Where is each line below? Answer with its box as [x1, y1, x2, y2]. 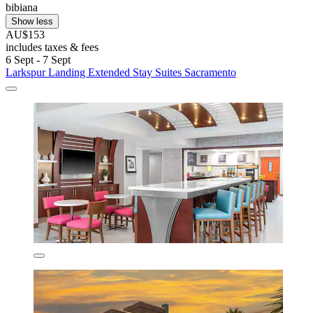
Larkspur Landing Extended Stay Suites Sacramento [6, 66, 236, 78]
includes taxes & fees [6, 41, 99, 53]
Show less [11, 15, 53, 27]
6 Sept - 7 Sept [6, 53, 71, 66]
